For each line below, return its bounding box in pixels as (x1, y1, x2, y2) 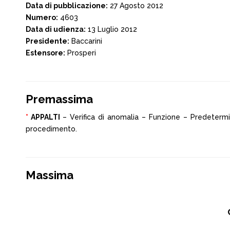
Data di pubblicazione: (26, 2, 108, 10)
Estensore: (26, 49, 65, 57)
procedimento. (26, 125, 77, 133)
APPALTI (28, 113, 63, 121)
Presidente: (26, 37, 69, 45)
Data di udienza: (26, 25, 86, 33)
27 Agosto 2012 (108, 2, 163, 10)
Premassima (26, 92, 93, 106)
